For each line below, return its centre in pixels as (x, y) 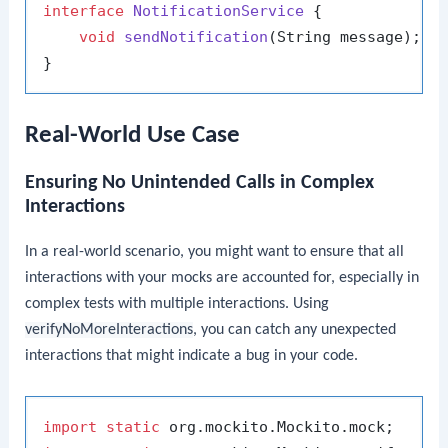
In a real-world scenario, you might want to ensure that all (215, 252)
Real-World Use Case (133, 136)
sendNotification (196, 37)
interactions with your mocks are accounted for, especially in (222, 278)
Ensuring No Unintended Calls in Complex (200, 183)
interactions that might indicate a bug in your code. (192, 356)
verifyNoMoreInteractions (109, 330)
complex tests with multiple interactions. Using (177, 304)
